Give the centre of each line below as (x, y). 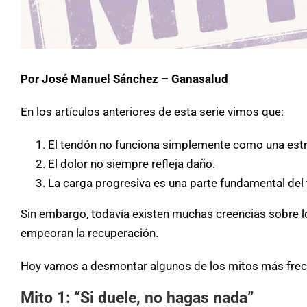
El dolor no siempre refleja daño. (132, 163)
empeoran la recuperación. (89, 233)
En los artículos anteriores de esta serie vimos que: (152, 111)
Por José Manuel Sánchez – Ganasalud (124, 78)
